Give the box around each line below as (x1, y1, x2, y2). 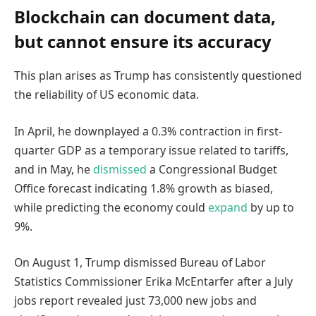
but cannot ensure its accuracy (14, 30, 272, 54)
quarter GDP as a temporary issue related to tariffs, (14, 142, 288, 158)
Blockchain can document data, (14, 5, 276, 29)
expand (208, 199, 248, 215)
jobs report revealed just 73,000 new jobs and (14, 293, 257, 309)
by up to (248, 199, 294, 215)
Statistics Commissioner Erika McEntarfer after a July (14, 274, 293, 290)
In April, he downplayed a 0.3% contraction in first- (14, 123, 282, 139)
